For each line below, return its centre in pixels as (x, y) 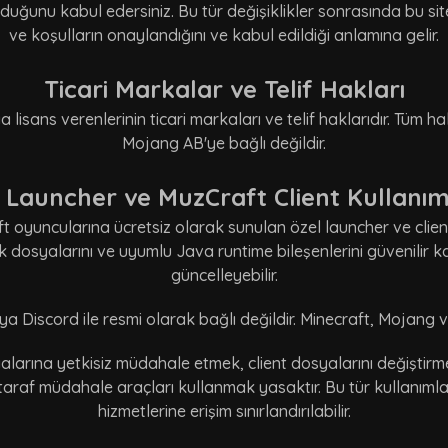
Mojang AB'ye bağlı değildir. (224, 143)
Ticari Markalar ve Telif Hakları (224, 89)
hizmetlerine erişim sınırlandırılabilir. (224, 411)
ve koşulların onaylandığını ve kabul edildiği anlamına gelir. (224, 35)
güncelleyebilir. (224, 275)
